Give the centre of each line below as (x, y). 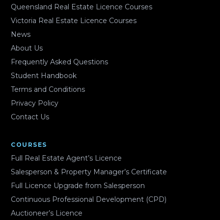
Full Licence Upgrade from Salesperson (78, 186)
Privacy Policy (35, 103)
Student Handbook (44, 76)
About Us (27, 48)
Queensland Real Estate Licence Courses (82, 7)
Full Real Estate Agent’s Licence (67, 158)
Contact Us (30, 117)
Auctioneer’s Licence (47, 213)
